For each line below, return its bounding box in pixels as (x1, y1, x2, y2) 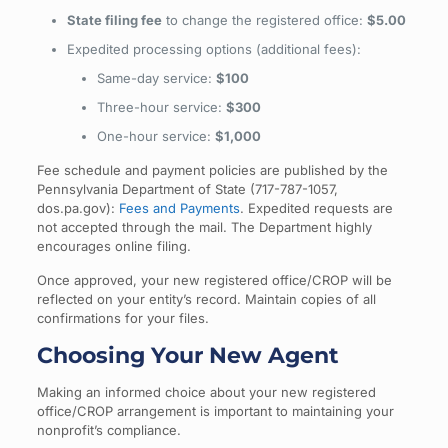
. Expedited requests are (239, 199, 393, 216)
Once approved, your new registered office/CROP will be (36, 271, 392, 288)
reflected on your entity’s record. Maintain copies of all (36, 290, 376, 307)
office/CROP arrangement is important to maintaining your (36, 402, 394, 419)
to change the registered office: (161, 11, 367, 28)
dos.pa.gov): (36, 199, 119, 216)
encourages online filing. (36, 237, 191, 254)
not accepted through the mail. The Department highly (36, 218, 372, 235)
